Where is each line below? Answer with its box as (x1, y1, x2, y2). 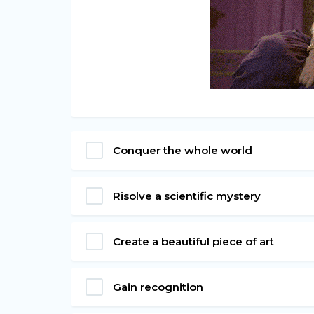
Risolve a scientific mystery (113, 189, 261, 203)
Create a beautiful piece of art (113, 234, 274, 248)
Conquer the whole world (113, 143, 252, 157)
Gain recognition (113, 280, 203, 294)
